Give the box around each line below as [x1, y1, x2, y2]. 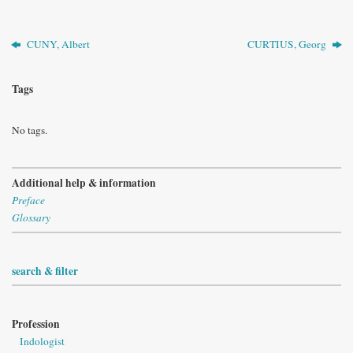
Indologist [20, 334, 65, 349]
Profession [12, 316, 60, 333]
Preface [12, 193, 45, 208]
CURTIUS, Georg [247, 36, 329, 51]
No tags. [12, 122, 47, 137]
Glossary [12, 210, 50, 225]
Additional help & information [12, 175, 156, 191]
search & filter [12, 262, 78, 279]
